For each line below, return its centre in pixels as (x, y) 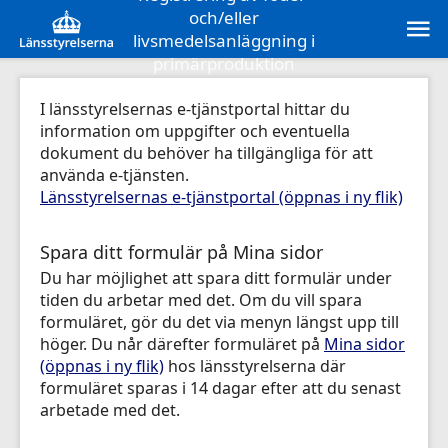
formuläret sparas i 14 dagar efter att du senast (220, 388)
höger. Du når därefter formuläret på (182, 344)
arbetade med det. (110, 410)
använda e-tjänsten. (114, 175)
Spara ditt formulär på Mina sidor (181, 252)
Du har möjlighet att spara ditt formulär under (216, 278)
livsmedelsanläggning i (224, 40)
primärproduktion (224, 63)
